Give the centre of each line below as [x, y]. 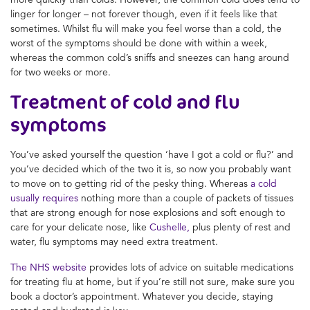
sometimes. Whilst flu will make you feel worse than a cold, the [146, 28]
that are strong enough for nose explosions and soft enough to [148, 212]
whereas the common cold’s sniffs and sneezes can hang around [150, 57]
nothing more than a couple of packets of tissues [186, 198]
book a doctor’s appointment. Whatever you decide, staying [142, 296]
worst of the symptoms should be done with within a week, [139, 43]
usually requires [44, 198]
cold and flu [186, 101]
